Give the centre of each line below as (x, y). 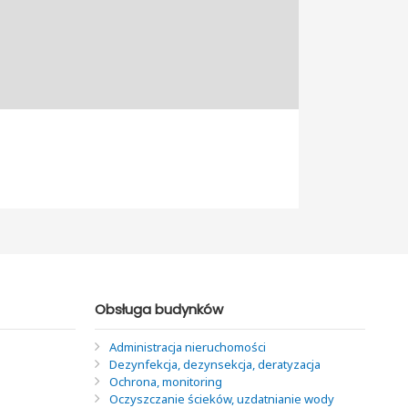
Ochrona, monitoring (165, 381)
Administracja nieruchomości (187, 347)
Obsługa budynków (158, 309)
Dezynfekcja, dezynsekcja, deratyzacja (214, 364)
